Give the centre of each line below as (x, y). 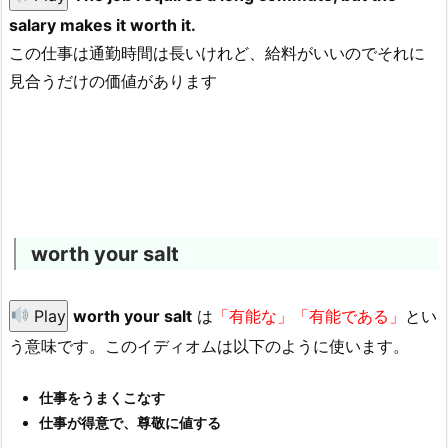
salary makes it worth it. (102, 25)
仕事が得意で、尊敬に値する (130, 423)
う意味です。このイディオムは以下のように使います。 (209, 345)
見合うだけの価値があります (113, 81)
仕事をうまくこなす (102, 398)
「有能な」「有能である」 (309, 315)
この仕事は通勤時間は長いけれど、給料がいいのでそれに (217, 53)
